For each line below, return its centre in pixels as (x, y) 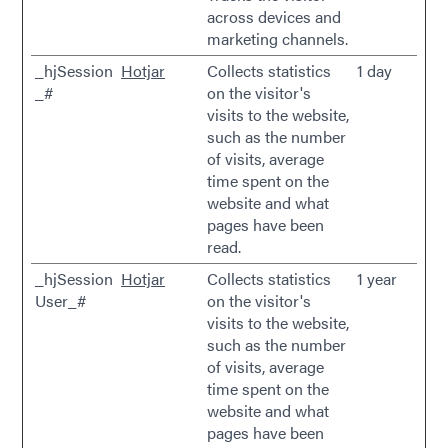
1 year (377, 278)
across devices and (274, 16)
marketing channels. (277, 38)
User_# (60, 300)
